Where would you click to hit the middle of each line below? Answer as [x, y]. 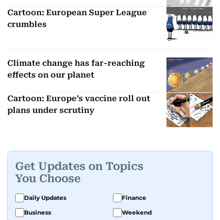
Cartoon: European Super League [77, 12]
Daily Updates [45, 198]
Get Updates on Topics [79, 166]
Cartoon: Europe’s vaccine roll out [79, 98]
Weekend [137, 213]
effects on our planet [51, 75]
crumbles [27, 24]
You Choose [48, 178]
